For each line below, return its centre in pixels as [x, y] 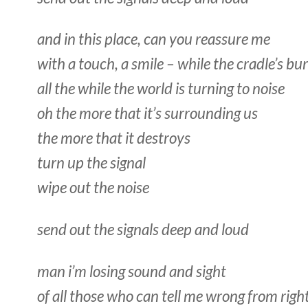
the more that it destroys [114, 138]
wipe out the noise [93, 188]
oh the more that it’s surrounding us [147, 113]
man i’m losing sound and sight [132, 271]
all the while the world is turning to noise [161, 89]
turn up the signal [91, 163]
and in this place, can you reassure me [154, 39]
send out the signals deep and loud [143, 230]
